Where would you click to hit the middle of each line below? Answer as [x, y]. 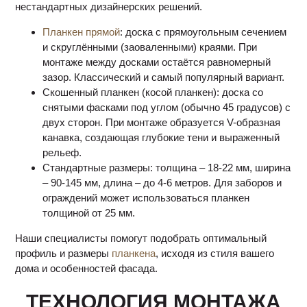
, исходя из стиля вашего [215, 253]
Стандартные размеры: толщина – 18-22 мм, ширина [167, 168]
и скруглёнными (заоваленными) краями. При [150, 47]
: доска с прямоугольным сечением [204, 32]
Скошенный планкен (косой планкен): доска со [153, 92]
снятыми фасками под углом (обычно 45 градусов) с [167, 107]
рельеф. [62, 152]
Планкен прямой [82, 32]
